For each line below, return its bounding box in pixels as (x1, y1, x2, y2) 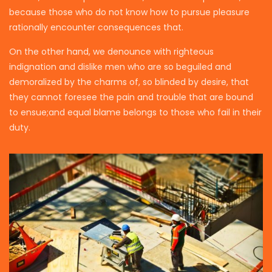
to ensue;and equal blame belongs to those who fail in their (9, 106, 262, 118)
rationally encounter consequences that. (9, 21, 183, 33)
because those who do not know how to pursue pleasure (9, 5, 250, 18)
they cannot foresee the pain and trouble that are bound (9, 90, 253, 103)
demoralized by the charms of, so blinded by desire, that (9, 75, 249, 88)
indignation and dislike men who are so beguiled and (9, 60, 231, 73)
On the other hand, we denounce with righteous (9, 45, 214, 58)
